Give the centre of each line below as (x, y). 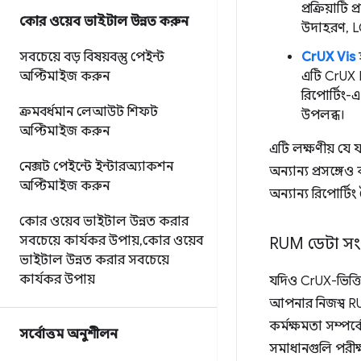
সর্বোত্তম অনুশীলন (68, 334)
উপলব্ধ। (323, 115)
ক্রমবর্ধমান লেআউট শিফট (89, 112)
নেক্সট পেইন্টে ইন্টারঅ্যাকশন (96, 167)
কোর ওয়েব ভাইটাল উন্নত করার (104, 222)
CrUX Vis (328, 57)
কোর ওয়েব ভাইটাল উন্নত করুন (104, 22)
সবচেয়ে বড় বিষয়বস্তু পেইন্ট (92, 57)
